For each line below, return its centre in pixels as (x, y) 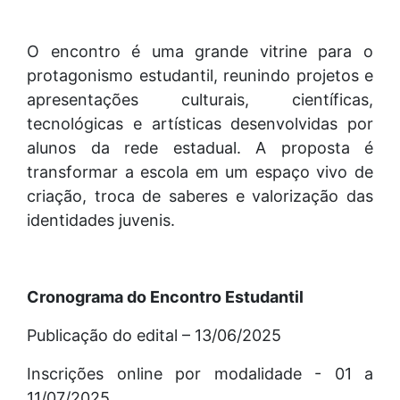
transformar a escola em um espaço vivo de (200, 171)
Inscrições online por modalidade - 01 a (200, 373)
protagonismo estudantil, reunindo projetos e (200, 75)
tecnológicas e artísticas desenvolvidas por (200, 123)
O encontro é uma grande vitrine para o (200, 51)
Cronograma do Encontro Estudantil (165, 296)
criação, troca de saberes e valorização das (200, 196)
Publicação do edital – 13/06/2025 (154, 335)
